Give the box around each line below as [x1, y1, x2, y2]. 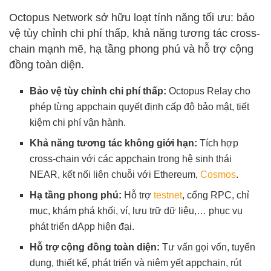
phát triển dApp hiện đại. [30, 221, 135, 232]
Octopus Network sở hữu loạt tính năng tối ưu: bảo [9, 11, 255, 24]
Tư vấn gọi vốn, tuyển [160, 241, 256, 252]
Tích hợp [197, 137, 239, 148]
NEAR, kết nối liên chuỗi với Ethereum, [30, 169, 201, 180]
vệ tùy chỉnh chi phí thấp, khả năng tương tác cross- [9, 27, 260, 39]
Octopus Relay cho [166, 85, 251, 96]
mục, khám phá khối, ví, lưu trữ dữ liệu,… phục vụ [30, 205, 243, 216]
